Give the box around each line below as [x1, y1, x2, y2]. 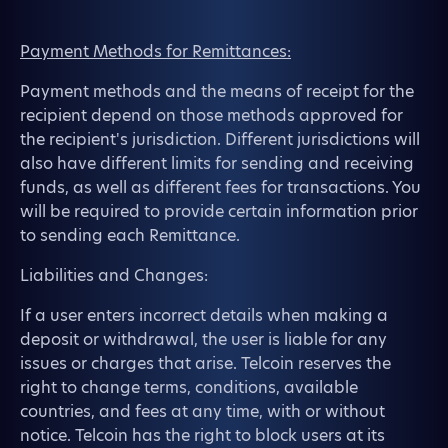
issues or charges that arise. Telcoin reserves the [20, 352, 391, 375]
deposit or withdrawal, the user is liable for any [20, 328, 387, 351]
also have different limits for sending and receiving [20, 152, 414, 175]
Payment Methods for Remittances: [20, 40, 291, 63]
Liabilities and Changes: [20, 264, 208, 287]
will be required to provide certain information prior [20, 200, 418, 223]
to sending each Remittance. [20, 224, 240, 247]
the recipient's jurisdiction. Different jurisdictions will [20, 128, 420, 151]
